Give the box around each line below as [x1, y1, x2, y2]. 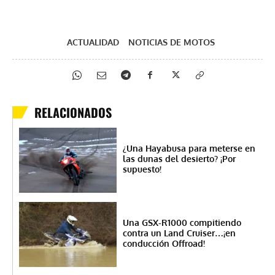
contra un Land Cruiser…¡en [122, 227, 236, 238]
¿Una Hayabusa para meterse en [122, 142, 255, 153]
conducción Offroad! [122, 238, 205, 249]
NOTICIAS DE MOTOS [128, 36, 215, 47]
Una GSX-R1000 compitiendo [122, 217, 241, 228]
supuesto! [122, 163, 161, 174]
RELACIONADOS [34, 103, 112, 122]
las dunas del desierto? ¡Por [122, 153, 236, 164]
